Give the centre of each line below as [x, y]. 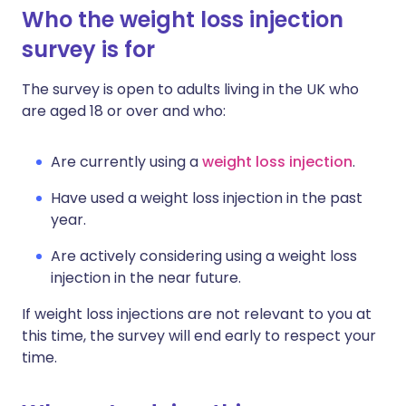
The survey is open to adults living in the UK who [190, 90]
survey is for [88, 50]
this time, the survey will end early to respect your [199, 336]
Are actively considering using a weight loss [204, 256]
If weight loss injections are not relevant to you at [197, 314]
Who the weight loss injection [183, 20]
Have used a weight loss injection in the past [207, 198]
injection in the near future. [146, 278]
